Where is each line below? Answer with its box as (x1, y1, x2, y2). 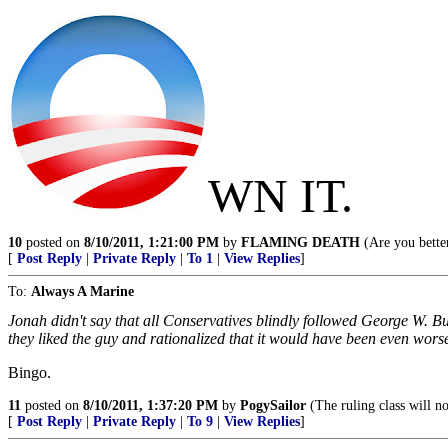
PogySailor (240, 398, 306, 413)
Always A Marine (31, 284, 134, 299)
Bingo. (8, 364, 51, 381)
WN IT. (208, 169, 353, 222)
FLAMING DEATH (241, 235, 360, 250)
